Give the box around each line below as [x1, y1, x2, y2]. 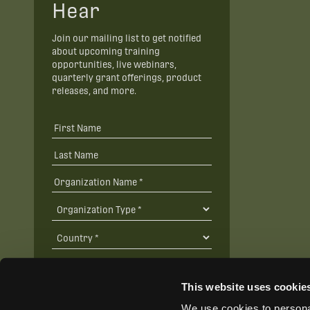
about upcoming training [51, 46, 160, 57]
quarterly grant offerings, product [51, 73, 201, 84]
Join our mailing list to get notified [51, 33, 201, 44]
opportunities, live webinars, [51, 60, 176, 71]
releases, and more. [51, 86, 136, 97]
